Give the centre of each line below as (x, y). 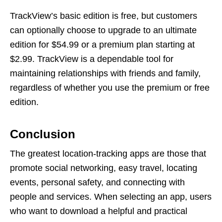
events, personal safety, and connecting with (97, 182)
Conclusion (43, 134)
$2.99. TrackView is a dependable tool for (92, 59)
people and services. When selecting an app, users (111, 196)
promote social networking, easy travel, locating (104, 168)
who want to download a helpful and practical (99, 211)
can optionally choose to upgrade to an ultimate (103, 30)
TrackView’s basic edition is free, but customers (104, 16)
